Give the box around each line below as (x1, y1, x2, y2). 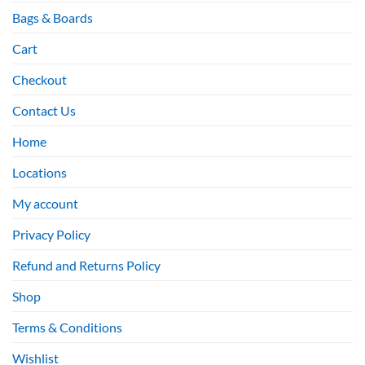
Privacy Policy (12, 226, 90, 242)
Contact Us (12, 102, 76, 118)
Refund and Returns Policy (12, 257, 161, 273)
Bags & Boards (12, 9, 93, 25)
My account (12, 195, 78, 211)
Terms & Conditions (12, 319, 122, 335)
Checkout (12, 71, 67, 87)
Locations (12, 164, 67, 180)
